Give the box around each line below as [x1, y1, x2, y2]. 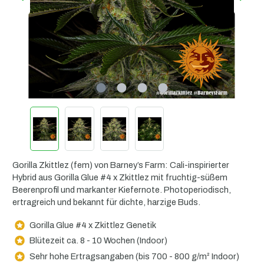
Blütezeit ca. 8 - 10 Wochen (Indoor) [29, 236, 167, 246]
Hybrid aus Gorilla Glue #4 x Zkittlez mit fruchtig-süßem [12, 173, 227, 183]
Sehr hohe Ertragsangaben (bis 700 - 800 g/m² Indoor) [29, 252, 239, 262]
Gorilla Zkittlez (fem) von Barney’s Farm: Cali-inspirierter [12, 160, 229, 170]
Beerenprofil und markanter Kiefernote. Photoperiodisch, [12, 185, 231, 195]
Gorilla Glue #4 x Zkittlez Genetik [29, 220, 156, 230]
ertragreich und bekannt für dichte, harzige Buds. [12, 197, 200, 207]
